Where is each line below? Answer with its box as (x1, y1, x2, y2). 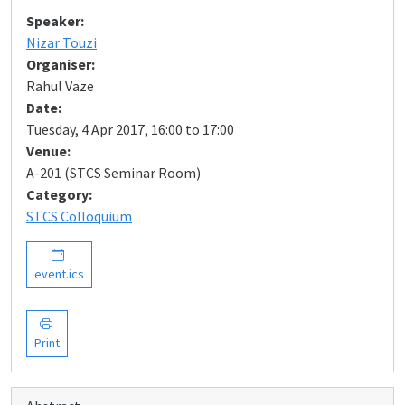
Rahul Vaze (26, 77, 94, 95)
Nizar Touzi (26, 33, 97, 52)
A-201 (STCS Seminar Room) (26, 164, 201, 182)
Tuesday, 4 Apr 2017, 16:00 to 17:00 (26, 120, 234, 138)
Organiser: (26, 55, 95, 73)
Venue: (26, 142, 71, 160)
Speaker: (26, 12, 84, 30)
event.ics (34, 266, 84, 282)
